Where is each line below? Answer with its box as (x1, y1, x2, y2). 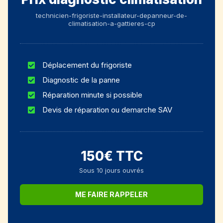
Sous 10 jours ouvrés (79, 166, 144, 174)
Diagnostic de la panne (42, 75, 120, 85)
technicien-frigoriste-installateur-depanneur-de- (36, 11, 187, 19)
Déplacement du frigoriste (42, 60, 132, 70)
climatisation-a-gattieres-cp (68, 19, 155, 27)
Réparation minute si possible (42, 90, 142, 100)
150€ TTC (80, 148, 143, 164)
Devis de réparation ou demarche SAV (42, 105, 172, 114)
